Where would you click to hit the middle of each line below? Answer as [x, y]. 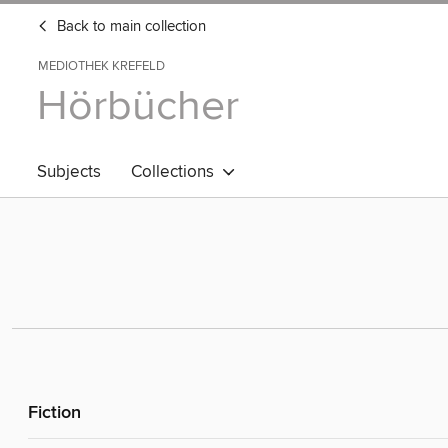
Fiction [54, 413]
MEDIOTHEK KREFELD [101, 66]
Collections [176, 172]
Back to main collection [129, 27]
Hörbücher [138, 106]
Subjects [69, 172]
